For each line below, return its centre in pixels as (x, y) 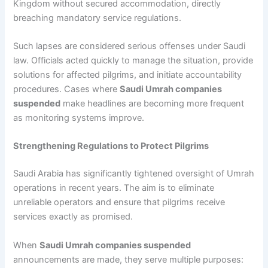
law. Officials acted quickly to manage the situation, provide (133, 61)
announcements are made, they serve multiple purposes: (129, 259)
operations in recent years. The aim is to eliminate (114, 188)
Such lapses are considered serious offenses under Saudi (130, 46)
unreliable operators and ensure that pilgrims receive (119, 202)
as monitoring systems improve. (79, 118)
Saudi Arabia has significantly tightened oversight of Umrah (134, 174)
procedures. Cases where (67, 89)
